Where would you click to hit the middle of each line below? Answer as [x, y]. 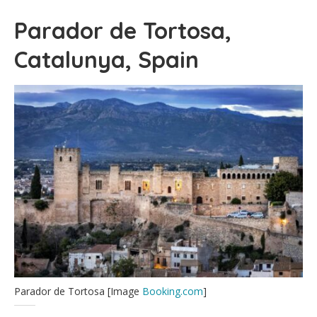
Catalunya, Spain [106, 59]
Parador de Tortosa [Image [78, 291]
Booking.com [173, 291]
